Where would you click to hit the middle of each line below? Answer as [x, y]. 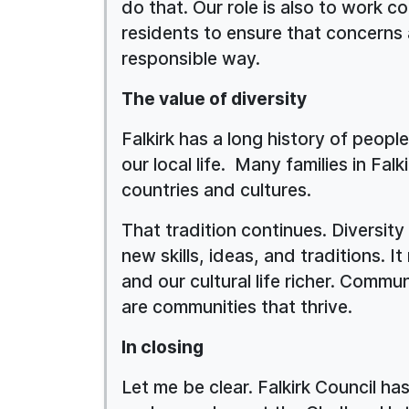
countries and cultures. [216, 189]
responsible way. [193, 58]
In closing [163, 346]
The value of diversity [214, 98]
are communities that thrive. [237, 306]
